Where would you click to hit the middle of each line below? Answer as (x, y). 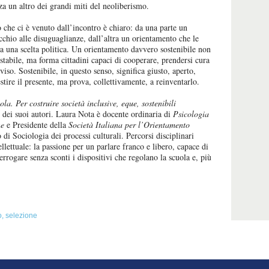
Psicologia (191, 114)
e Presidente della (36, 125)
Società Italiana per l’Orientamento (129, 125)
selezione (21, 216)
